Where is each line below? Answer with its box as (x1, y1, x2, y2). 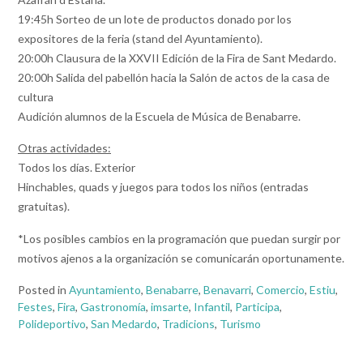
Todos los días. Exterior (18, 160, 135, 175)
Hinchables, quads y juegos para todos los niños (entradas (18, 180, 309, 194)
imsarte (151, 300, 189, 314)
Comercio (256, 283, 305, 297)
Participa (235, 300, 280, 314)
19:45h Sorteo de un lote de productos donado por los (18, 11, 292, 26)
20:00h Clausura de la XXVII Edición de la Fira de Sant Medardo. (18, 50, 336, 65)
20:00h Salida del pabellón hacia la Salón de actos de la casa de (18, 70, 330, 84)
